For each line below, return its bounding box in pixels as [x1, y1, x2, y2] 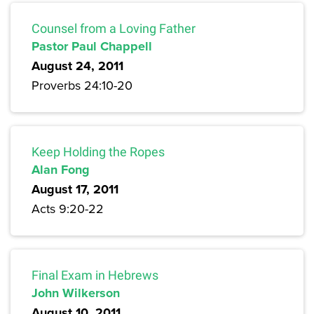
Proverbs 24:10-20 [32, 76, 132, 95]
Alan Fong [32, 161, 90, 179]
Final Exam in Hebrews [32, 268, 158, 283]
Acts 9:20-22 [32, 200, 104, 218]
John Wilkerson [32, 284, 120, 303]
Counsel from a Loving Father [32, 21, 196, 36]
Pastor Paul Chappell [32, 37, 152, 56]
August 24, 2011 [32, 57, 123, 76]
